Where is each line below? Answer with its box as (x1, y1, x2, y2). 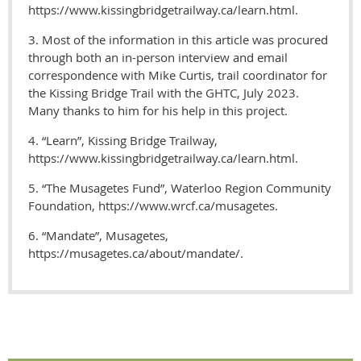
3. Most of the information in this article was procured (28, 31, 328, 48)
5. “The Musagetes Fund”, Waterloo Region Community (28, 180, 331, 197)
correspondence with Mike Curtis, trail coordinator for (28, 67, 327, 84)
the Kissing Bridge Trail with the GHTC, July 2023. (28, 85, 299, 102)
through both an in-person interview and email (28, 49, 288, 66)
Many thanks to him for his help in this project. (28, 102, 288, 119)
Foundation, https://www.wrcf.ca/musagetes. (28, 197, 278, 214)
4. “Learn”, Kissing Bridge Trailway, (28, 132, 218, 149)
